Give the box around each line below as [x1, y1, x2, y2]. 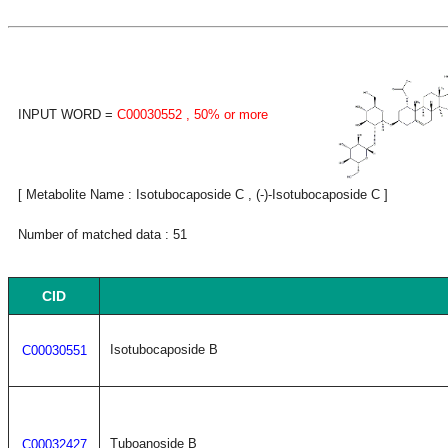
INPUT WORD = [18, 107, 117, 122]
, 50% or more [182, 107, 268, 122]
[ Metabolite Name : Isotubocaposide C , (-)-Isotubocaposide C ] [18, 187, 388, 202]
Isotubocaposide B [110, 342, 218, 357]
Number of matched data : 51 [18, 227, 187, 242]
